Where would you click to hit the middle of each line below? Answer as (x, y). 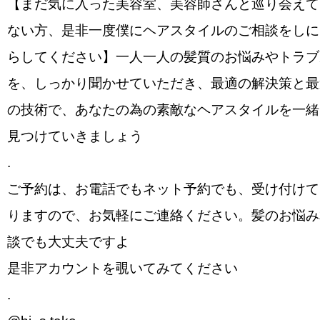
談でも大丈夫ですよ (68, 242)
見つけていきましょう (75, 136)
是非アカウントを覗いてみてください (122, 268)
